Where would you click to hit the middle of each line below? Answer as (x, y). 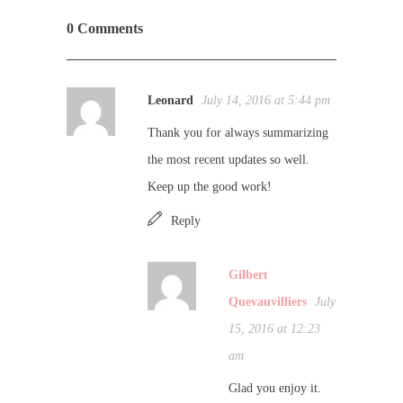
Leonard (170, 100)
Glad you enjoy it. (275, 388)
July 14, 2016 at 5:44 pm (266, 100)
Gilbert (248, 274)
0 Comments (105, 28)
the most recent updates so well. (228, 159)
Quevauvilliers (268, 301)
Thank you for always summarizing (238, 132)
